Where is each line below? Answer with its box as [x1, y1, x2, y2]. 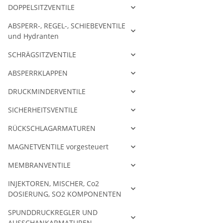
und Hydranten [8, 31, 59, 41]
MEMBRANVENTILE [8, 160, 71, 170]
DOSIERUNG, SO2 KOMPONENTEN [8, 189, 121, 199]
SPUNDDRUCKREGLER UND [8, 208, 98, 218]
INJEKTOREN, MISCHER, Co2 [8, 179, 99, 189]
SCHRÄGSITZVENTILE [8, 50, 76, 60]
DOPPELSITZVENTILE [8, 2, 75, 12]
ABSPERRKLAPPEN [8, 68, 68, 78]
